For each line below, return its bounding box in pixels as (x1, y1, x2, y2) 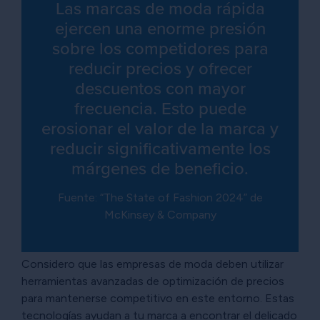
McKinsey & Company (104, 208, 216, 222)
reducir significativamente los (49, 136, 271, 162)
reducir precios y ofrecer (68, 56, 252, 82)
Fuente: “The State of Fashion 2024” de (57, 191, 263, 205)
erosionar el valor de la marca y (41, 116, 279, 142)
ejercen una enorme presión (54, 16, 266, 42)
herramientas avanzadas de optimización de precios (21, 274, 284, 289)
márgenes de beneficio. (71, 156, 249, 182)
